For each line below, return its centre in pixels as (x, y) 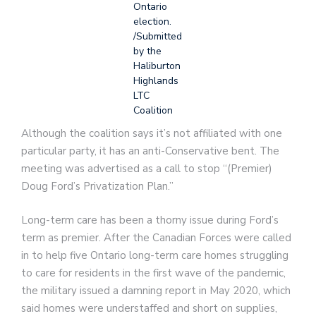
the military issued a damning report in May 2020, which (156, 290)
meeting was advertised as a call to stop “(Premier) (147, 169)
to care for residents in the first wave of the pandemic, (153, 273)
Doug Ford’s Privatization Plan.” (97, 187)
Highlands (156, 81)
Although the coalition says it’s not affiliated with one (152, 134)
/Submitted (158, 37)
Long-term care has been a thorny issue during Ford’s (150, 220)
